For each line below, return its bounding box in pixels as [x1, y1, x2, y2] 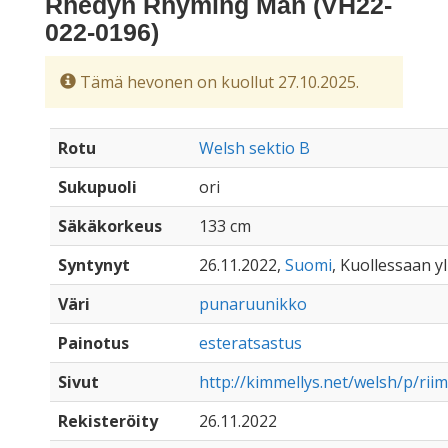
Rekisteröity [58, 410, 158, 432]
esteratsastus [199, 332, 302, 354]
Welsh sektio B [199, 137, 310, 159]
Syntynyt [58, 254, 130, 276]
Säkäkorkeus [58, 215, 162, 237]
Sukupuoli [58, 176, 137, 198]
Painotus [58, 332, 129, 354]
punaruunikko [199, 293, 307, 315]
